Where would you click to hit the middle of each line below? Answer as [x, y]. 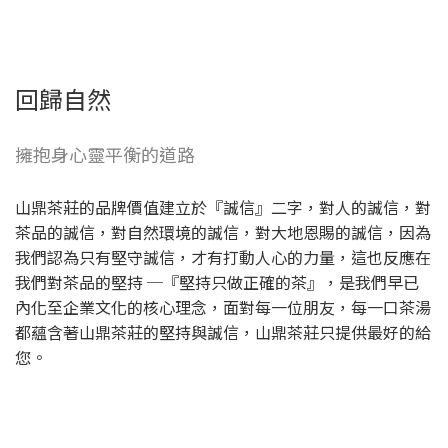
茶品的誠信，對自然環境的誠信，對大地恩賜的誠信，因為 [223, 231]
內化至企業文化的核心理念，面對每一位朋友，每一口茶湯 [223, 306]
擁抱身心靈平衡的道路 [105, 153]
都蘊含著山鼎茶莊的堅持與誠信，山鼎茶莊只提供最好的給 [223, 331]
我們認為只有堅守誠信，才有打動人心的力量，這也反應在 [223, 256]
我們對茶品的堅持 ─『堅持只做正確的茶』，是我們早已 [217, 281]
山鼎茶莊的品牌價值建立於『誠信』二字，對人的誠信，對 [223, 206]
